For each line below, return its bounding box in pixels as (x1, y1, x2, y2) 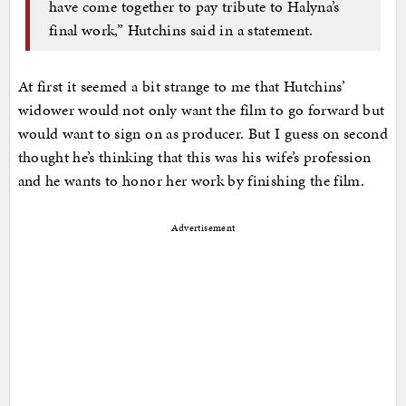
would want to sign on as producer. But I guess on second (17, 122, 389, 145)
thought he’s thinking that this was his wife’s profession (17, 146, 372, 169)
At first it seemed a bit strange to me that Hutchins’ (17, 75, 346, 98)
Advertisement (170, 221, 236, 236)
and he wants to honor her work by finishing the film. (17, 169, 365, 192)
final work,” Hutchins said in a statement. (49, 18, 314, 41)
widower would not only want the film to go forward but (17, 99, 385, 121)
